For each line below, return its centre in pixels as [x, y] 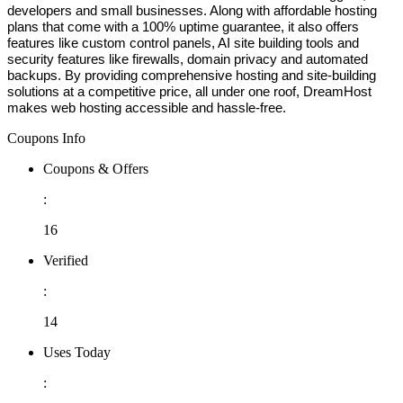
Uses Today [77, 353]
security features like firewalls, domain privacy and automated [188, 60]
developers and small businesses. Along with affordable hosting [192, 11]
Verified [66, 261]
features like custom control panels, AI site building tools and [183, 44]
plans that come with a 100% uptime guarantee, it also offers [183, 27]
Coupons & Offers [96, 169]
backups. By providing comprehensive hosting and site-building [192, 76]
